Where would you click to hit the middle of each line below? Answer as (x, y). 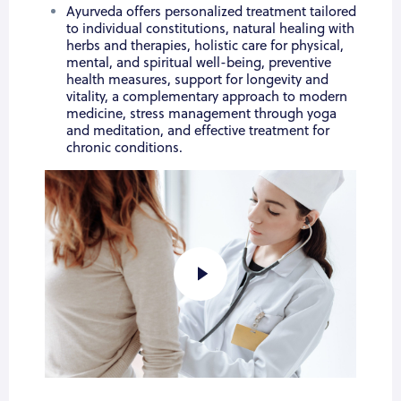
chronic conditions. (124, 148)
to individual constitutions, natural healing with (210, 29)
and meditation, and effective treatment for (198, 131)
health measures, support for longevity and (197, 80)
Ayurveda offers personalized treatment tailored (211, 12)
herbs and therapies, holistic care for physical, (205, 46)
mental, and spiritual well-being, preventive (199, 63)
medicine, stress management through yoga (201, 114)
